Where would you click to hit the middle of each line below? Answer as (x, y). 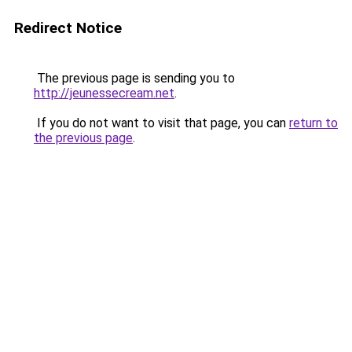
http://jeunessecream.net (104, 93)
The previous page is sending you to (134, 78)
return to (313, 123)
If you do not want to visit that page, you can (161, 123)
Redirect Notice (68, 28)
